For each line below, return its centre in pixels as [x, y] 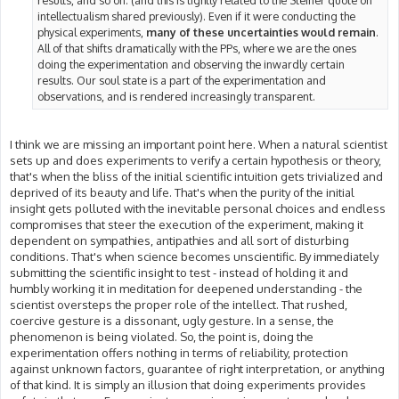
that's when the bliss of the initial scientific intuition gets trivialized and [196, 177]
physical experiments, [92, 32]
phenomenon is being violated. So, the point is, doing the [162, 337]
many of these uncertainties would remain [261, 32]
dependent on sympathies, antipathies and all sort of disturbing [179, 241]
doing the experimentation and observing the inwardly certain [191, 64]
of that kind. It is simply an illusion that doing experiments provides [188, 385]
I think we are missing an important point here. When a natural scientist [199, 145]
